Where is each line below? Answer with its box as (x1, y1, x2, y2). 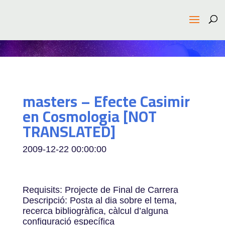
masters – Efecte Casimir (22, 87, 190, 116)
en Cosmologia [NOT (22, 102, 157, 131)
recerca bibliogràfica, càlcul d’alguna (22, 206, 168, 216)
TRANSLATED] (22, 118, 116, 146)
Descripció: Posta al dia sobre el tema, (22, 195, 177, 205)
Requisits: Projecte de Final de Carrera (22, 185, 178, 195)
